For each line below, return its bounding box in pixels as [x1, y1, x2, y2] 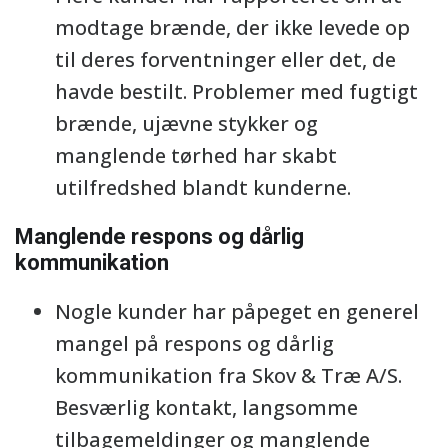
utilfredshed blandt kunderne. [55, 174, 351, 201]
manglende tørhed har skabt [55, 142, 337, 169]
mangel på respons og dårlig [55, 330, 334, 357]
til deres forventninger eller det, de [55, 46, 396, 73]
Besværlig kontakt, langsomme [55, 394, 358, 421]
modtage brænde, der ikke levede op [55, 14, 410, 41]
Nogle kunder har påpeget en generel [55, 298, 419, 325]
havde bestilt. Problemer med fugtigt [55, 78, 418, 105]
